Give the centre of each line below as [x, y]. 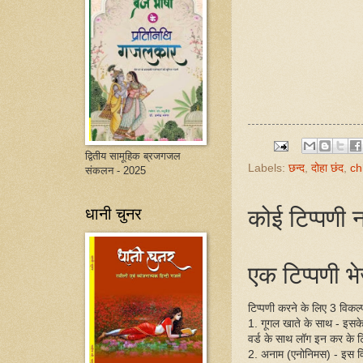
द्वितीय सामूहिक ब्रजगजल [133, 156]
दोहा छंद [327, 168]
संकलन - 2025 [115, 171]
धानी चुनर [113, 214]
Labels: [268, 168]
